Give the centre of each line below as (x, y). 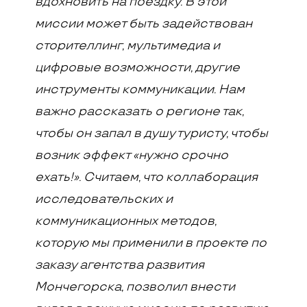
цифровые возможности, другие (138, 67)
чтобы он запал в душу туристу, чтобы (152, 133)
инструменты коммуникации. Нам (140, 89)
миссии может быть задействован (144, 24)
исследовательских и (104, 199)
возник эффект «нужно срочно (132, 155)
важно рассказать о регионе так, (140, 111)
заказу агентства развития (120, 265)
